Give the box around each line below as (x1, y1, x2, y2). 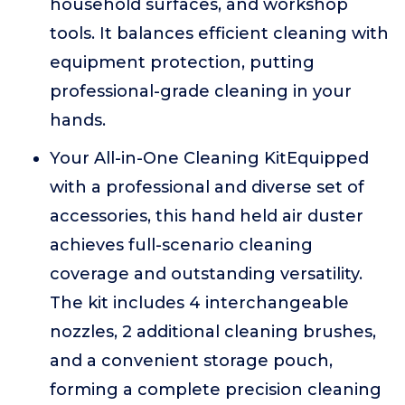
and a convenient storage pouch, (50, 351, 333, 371)
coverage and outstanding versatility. (50, 264, 363, 284)
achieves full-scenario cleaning (50, 235, 313, 255)
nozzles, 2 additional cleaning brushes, (50, 322, 376, 342)
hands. (50, 110, 106, 130)
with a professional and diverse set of (50, 177, 364, 197)
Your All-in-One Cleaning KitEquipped (50, 148, 369, 168)
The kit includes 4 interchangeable (50, 293, 349, 313)
